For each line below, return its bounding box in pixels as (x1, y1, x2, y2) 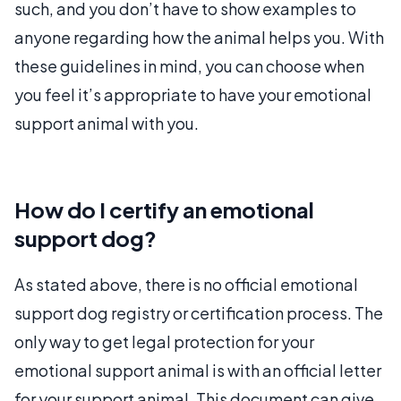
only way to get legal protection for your (14, 330, 314, 352)
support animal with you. (14, 112, 199, 133)
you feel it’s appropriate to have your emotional (14, 83, 371, 105)
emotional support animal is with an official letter (14, 359, 381, 380)
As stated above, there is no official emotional (14, 273, 358, 294)
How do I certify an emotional (14, 195, 314, 223)
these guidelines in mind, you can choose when (14, 55, 364, 76)
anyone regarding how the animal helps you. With (14, 26, 384, 47)
